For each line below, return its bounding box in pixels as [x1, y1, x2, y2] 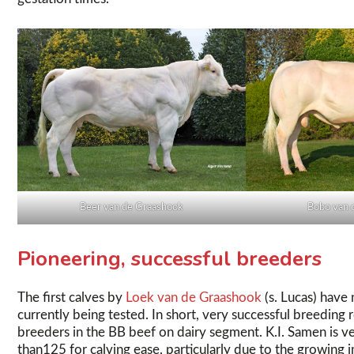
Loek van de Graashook [126, 290, 262, 304]
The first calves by [17, 290, 126, 304]
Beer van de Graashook [79, 202, 183, 213]
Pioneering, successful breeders [17, 244, 322, 273]
